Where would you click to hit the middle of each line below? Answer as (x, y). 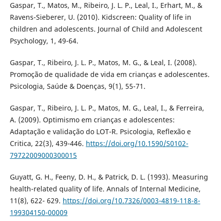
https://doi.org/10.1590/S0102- (137, 143)
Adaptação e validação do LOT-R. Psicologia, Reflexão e (100, 131)
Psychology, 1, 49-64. (44, 40)
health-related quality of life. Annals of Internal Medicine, (105, 189)
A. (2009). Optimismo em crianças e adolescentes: (92, 120)
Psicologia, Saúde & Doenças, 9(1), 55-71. (77, 86)
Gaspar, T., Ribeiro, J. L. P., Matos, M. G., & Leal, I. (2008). (103, 62)
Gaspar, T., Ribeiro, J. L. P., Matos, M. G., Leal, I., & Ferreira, (107, 108)
